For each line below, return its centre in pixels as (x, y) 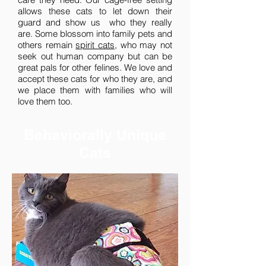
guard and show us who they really (95, 22)
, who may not (144, 45)
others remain (47, 45)
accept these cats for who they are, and (95, 79)
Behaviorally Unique (95, 135)
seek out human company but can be (95, 56)
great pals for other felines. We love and (95, 67)
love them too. (45, 101)
